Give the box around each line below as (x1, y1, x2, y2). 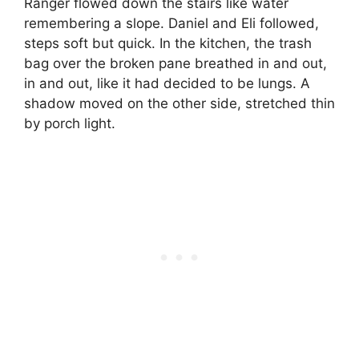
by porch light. (24, 115, 115, 132)
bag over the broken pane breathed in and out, (24, 55, 327, 72)
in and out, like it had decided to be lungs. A (24, 75, 310, 92)
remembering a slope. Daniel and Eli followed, (24, 15, 319, 32)
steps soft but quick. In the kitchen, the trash (24, 35, 312, 52)
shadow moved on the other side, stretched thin (24, 95, 335, 112)
